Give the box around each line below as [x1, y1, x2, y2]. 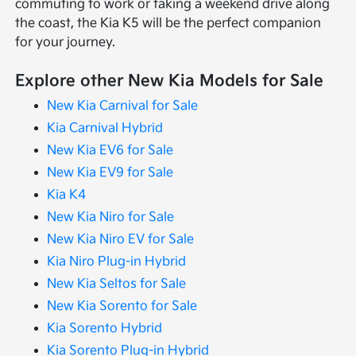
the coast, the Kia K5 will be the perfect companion [15, 16, 322, 32]
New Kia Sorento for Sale [47, 299, 198, 315]
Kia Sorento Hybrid [47, 321, 163, 337]
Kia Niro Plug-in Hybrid [47, 254, 187, 270]
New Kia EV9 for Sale [47, 165, 174, 181]
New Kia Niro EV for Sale [47, 232, 195, 248]
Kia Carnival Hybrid [47, 121, 164, 137]
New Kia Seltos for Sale [47, 277, 187, 292]
